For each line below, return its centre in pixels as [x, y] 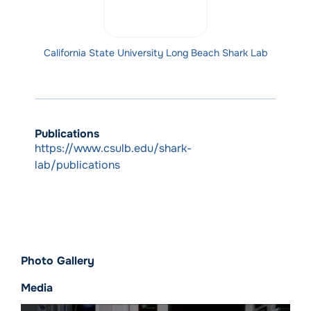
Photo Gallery [58, 261]
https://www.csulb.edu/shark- [113, 149]
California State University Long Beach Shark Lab [155, 53]
